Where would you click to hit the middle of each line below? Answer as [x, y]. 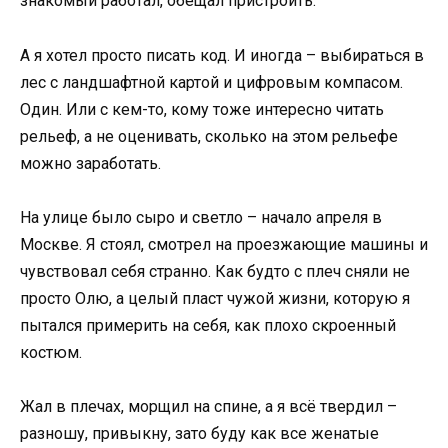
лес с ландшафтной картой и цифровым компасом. [211, 82]
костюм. [51, 352]
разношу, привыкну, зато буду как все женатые [199, 433]
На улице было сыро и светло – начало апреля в [201, 217]
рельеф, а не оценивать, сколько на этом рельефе [209, 136]
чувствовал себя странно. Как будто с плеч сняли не [215, 271]
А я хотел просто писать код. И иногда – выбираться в [222, 55]
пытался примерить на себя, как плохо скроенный [208, 325]
